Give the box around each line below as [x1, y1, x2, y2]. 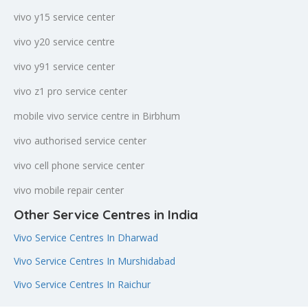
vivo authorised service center [14, 134, 146, 147]
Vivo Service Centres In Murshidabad [14, 254, 175, 267]
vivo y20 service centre [14, 35, 115, 48]
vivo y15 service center [14, 10, 115, 23]
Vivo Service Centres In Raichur [14, 278, 151, 291]
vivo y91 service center [14, 60, 115, 73]
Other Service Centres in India [14, 206, 198, 223]
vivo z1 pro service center [14, 85, 127, 98]
